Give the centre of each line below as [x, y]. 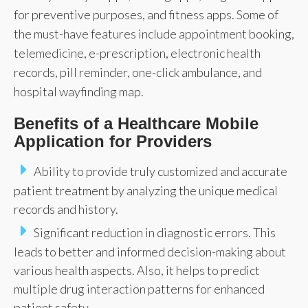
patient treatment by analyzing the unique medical [146, 190]
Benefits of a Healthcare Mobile [136, 123]
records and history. [66, 209]
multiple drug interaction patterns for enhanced [139, 288]
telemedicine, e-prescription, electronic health [137, 53]
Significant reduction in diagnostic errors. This [155, 232]
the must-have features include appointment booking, [154, 33]
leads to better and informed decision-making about [150, 251]
